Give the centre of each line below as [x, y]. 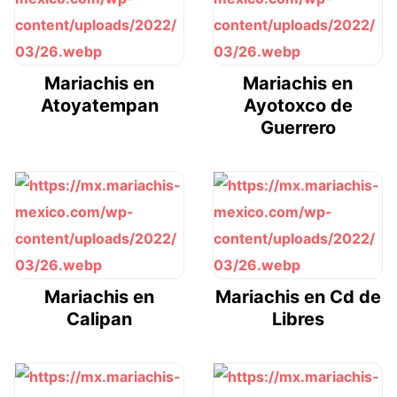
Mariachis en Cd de [298, 296]
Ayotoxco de [298, 105]
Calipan [99, 319]
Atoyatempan [99, 105]
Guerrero [298, 127]
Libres [298, 319]
